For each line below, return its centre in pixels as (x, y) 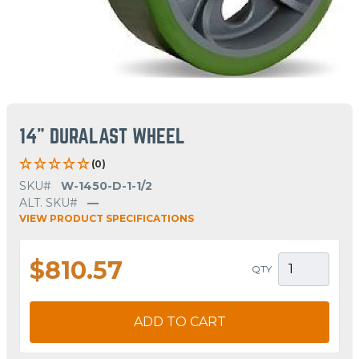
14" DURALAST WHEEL (102, 136)
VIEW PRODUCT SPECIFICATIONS (107, 218)
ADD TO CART (179, 321)
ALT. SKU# (48, 202)
